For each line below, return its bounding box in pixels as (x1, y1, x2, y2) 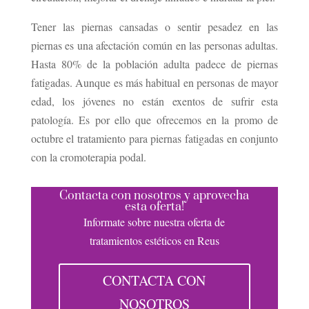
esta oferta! (124, 199, 184, 215)
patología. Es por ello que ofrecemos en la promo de (30, 112, 279, 128)
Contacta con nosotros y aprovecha (59, 188, 250, 204)
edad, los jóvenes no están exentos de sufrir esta (30, 94, 279, 109)
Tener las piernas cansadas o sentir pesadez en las (30, 19, 279, 34)
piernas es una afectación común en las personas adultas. (30, 38, 279, 53)
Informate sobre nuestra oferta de (83, 215, 226, 230)
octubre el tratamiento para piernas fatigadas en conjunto (30, 131, 279, 146)
